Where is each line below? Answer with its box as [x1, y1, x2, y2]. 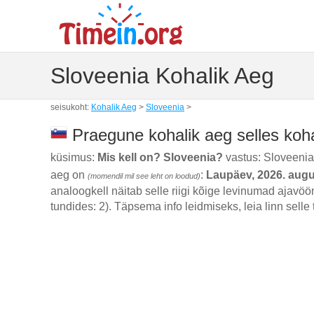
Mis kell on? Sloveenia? [97, 151, 223, 164]
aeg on [50, 169, 88, 182]
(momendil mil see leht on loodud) [88, 172, 200, 181]
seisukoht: [50, 102, 91, 112]
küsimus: [50, 151, 97, 164]
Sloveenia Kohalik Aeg [50, 63, 274, 89]
